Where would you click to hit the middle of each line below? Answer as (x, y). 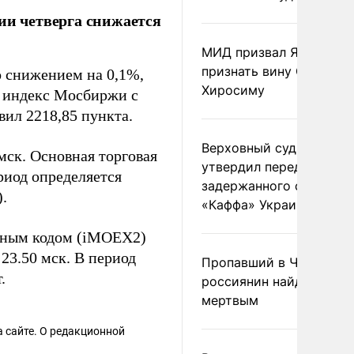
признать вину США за (272, 71)
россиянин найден (259, 281)
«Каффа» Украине (256, 205)
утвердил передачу (262, 167)
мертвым (230, 300)
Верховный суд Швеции (276, 148)
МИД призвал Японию (270, 52)
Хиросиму (233, 90)
